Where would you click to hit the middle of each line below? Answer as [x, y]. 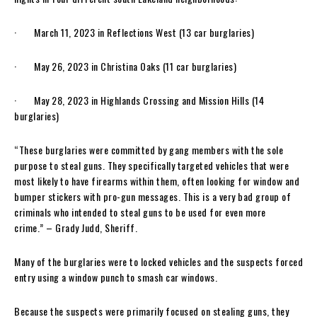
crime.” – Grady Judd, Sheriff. [76, 227]
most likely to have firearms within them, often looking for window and [157, 180]
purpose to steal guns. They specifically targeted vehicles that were [151, 165]
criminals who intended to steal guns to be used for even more [140, 212]
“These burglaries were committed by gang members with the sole [149, 149]
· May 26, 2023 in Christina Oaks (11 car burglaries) [125, 66]
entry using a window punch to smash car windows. [117, 277]
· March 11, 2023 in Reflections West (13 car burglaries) [134, 32]
